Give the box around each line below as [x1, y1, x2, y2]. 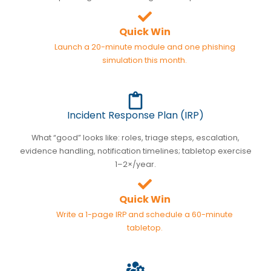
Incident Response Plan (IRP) [67, 108, 204, 122]
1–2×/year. [115, 158, 156, 169]
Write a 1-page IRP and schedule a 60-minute [56, 209, 233, 220]
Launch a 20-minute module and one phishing [54, 41, 235, 52]
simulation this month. [102, 54, 187, 65]
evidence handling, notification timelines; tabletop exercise [19, 145, 252, 156]
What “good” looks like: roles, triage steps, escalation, [31, 132, 240, 143]
